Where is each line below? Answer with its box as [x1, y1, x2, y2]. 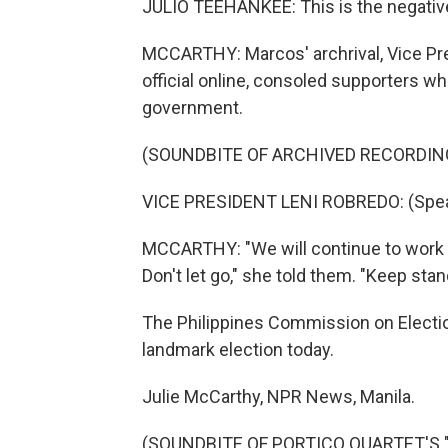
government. [142, 97, 243, 118]
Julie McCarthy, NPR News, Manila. [142, 386, 415, 407]
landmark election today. [142, 339, 334, 360]
